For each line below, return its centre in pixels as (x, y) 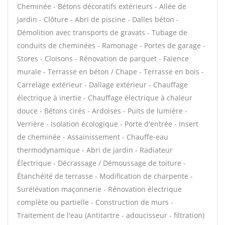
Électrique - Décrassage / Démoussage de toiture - (101, 163)
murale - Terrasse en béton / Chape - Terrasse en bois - (110, 72)
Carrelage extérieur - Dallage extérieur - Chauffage (102, 85)
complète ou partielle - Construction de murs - (95, 202)
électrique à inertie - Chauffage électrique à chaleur (105, 98)
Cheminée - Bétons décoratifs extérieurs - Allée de (102, 6)
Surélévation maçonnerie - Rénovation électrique (99, 189)
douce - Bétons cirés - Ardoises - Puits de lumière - (102, 111)
